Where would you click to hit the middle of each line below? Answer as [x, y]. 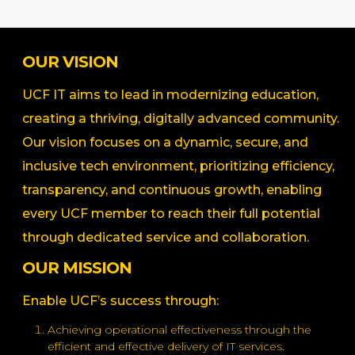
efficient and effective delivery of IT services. [166, 346]
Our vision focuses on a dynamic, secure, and [165, 143]
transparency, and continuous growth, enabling [172, 190]
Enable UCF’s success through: [120, 300]
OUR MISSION [77, 267]
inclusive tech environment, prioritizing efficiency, [178, 166]
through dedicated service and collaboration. [166, 238]
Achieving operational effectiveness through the [179, 329]
